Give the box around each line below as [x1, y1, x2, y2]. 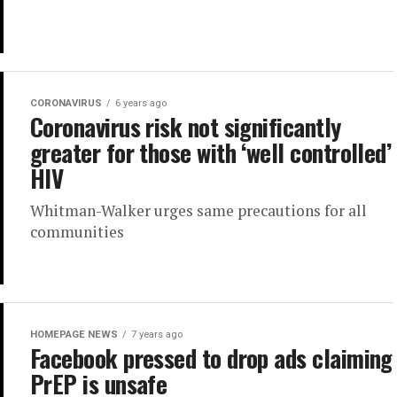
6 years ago [115, 97, 167, 110]
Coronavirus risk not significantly [30, 109, 341, 145]
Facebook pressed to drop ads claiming [30, 340, 393, 377]
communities [30, 222, 124, 243]
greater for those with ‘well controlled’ [30, 135, 392, 171]
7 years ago [131, 329, 183, 341]
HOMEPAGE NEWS [30, 329, 118, 341]
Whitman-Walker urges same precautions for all [30, 200, 367, 222]
